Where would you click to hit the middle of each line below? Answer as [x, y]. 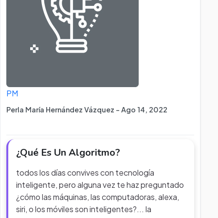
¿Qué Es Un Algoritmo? [68, 153]
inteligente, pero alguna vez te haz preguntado [100, 185]
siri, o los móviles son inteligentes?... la [84, 209]
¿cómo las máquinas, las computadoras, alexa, [98, 197]
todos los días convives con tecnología [85, 173]
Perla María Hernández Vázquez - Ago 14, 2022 [87, 109]
